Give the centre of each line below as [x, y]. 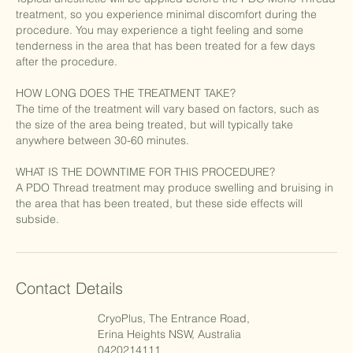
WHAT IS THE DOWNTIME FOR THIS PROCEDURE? [145, 172]
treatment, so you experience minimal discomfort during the [166, 15]
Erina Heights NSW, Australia [169, 334]
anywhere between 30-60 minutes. [102, 141]
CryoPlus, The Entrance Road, [174, 319]
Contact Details [69, 288]
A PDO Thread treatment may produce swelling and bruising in [175, 188]
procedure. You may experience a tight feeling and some [160, 30]
